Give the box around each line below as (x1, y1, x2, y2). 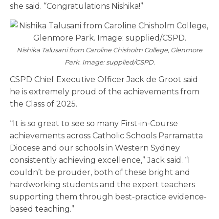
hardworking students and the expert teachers (10, 180, 195, 190)
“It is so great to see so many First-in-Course (10, 119, 178, 129)
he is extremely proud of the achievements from (10, 87, 199, 97)
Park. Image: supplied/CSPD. (64, 58, 155, 66)
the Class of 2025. (10, 99, 77, 109)
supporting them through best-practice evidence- (10, 192, 207, 202)
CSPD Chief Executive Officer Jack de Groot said (10, 75, 198, 85)
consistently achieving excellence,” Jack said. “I (10, 155, 190, 165)
